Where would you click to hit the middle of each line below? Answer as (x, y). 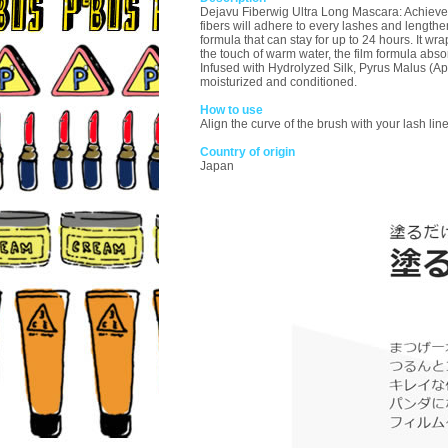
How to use (231, 110)
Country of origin (247, 152)
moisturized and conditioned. (278, 82)
